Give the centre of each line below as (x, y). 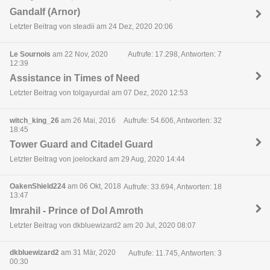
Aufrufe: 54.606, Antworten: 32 (172, 121)
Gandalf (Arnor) (45, 11)
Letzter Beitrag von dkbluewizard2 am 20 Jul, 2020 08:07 (103, 225)
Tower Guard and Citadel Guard (81, 144)
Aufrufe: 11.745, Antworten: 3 (175, 253)
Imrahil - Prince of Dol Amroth (77, 210)
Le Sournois (30, 54)
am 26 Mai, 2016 (87, 120)
